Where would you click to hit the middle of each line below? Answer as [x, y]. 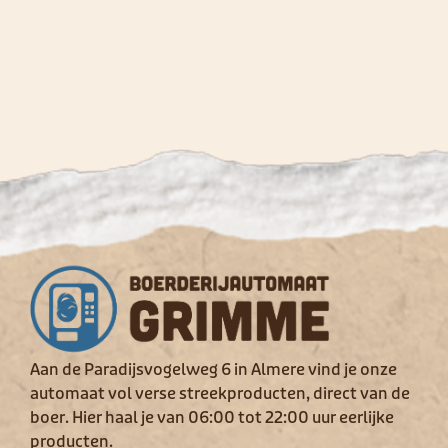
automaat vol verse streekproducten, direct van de [220, 394]
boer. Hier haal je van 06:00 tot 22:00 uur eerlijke [212, 418]
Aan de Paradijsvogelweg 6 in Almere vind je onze [213, 370]
